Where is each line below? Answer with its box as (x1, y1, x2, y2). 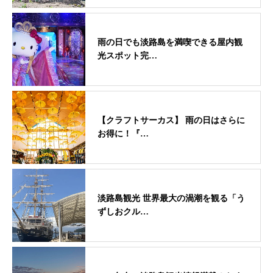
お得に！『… (97, 129, 149, 138)
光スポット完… (97, 51, 157, 60)
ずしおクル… (97, 207, 149, 216)
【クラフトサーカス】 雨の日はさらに (97, 115, 245, 125)
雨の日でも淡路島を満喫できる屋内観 (97, 37, 243, 47)
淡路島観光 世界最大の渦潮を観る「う (97, 193, 245, 203)
